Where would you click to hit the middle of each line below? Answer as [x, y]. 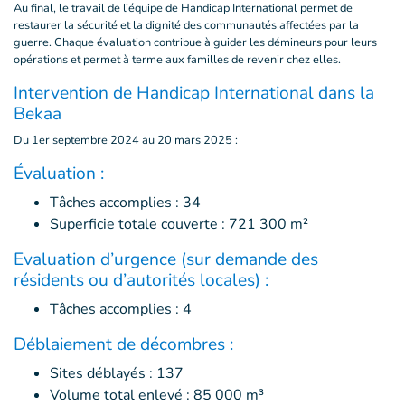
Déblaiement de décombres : [123, 344]
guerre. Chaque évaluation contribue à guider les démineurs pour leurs [195, 42]
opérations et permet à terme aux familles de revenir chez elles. [177, 60]
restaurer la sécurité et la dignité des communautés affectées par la [186, 25]
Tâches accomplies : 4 [121, 309]
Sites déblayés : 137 [117, 373]
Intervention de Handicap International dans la [194, 93]
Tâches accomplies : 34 [125, 202]
